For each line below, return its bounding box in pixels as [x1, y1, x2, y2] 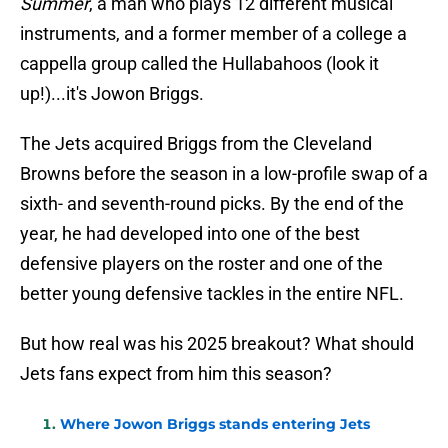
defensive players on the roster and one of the [20, 253, 383, 275]
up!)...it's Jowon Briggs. [20, 83, 204, 105]
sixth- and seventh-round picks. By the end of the [20, 193, 404, 215]
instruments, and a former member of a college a [20, 23, 407, 45]
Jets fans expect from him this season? [20, 363, 332, 385]
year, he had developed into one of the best [20, 223, 360, 245]
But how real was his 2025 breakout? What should [20, 333, 414, 355]
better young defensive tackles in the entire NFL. [20, 283, 404, 305]
